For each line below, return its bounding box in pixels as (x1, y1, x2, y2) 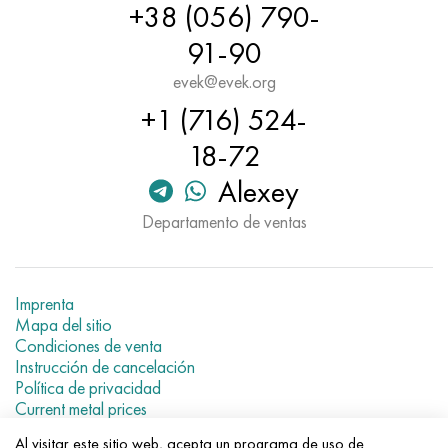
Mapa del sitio (15, 313, 112, 336)
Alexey (217, 173, 299, 211)
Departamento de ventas (141, 210, 307, 233)
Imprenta (15, 292, 74, 315)
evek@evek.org (172, 70, 276, 93)
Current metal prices (15, 397, 147, 420)
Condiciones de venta (15, 334, 162, 357)
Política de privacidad (15, 376, 161, 399)
